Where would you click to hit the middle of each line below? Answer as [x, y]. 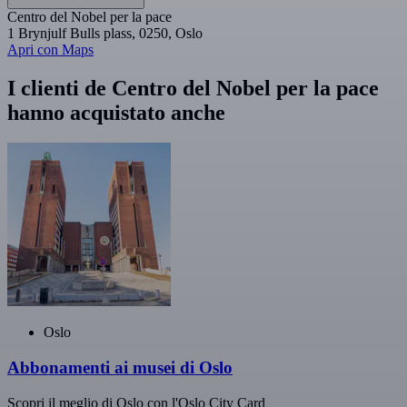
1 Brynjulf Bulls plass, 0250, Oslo [105, 33]
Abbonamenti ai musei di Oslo [120, 368]
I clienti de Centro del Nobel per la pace [193, 88]
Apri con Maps [50, 49]
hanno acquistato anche [116, 112]
